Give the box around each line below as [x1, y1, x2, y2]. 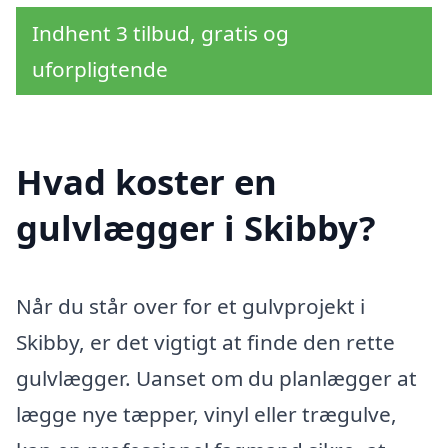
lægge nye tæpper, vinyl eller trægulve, [16, 400, 397, 429]
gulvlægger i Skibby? [16, 204, 376, 252]
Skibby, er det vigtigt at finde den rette [16, 328, 395, 357]
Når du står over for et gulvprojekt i [16, 292, 365, 321]
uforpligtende [32, 54, 168, 83]
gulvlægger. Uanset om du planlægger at [16, 364, 417, 393]
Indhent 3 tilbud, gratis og [32, 18, 289, 47]
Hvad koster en [16, 158, 277, 206]
